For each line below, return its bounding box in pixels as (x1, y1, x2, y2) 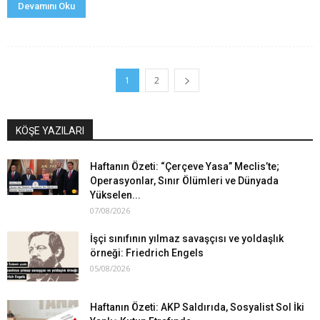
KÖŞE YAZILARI (16, 125, 84, 137)
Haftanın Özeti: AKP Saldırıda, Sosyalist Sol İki (90, 301, 304, 314)
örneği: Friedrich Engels (90, 247, 204, 259)
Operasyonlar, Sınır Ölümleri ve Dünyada (90, 175, 279, 187)
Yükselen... (90, 189, 141, 201)
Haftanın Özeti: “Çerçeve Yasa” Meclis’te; (90, 161, 279, 173)
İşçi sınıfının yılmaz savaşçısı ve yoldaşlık (90, 233, 284, 245)
